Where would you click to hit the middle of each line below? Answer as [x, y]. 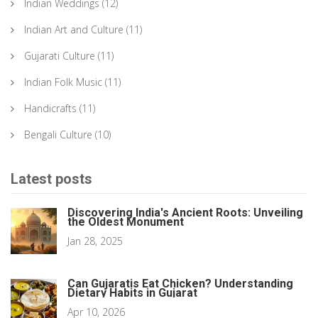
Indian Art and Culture [74, 30]
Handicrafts [50, 109]
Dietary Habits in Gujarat [132, 293]
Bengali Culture [58, 135]
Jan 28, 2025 [95, 241]
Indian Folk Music [63, 82]
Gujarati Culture [60, 56]
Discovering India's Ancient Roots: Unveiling [185, 213]
